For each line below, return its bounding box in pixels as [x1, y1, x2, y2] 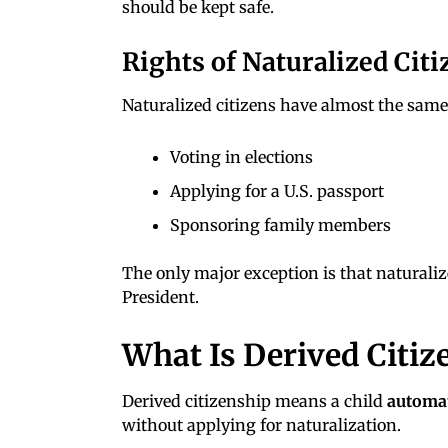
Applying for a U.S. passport [170, 180, 384, 201]
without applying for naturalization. [122, 414, 401, 435]
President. [122, 286, 199, 307]
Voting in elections [170, 146, 313, 167]
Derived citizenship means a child [122, 390, 387, 411]
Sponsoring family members [170, 214, 391, 235]
